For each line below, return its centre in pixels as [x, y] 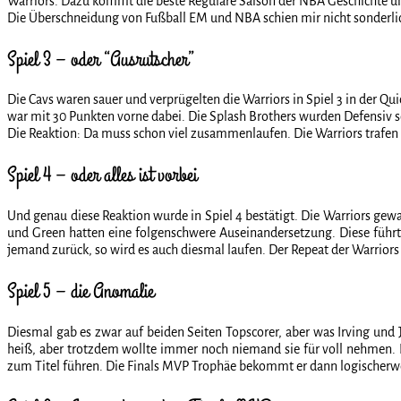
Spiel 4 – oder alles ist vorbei [102, 175]
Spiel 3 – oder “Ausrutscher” [101, 59]
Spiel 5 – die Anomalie [81, 292]
